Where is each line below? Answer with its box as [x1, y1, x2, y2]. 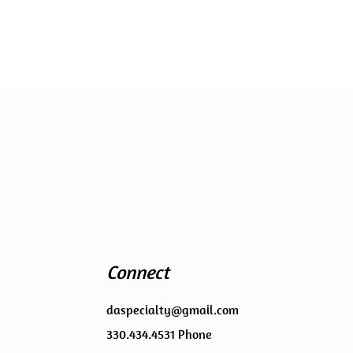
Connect [106, 260, 169, 284]
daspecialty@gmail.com [106, 302, 239, 318]
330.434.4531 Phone [106, 326, 212, 342]
